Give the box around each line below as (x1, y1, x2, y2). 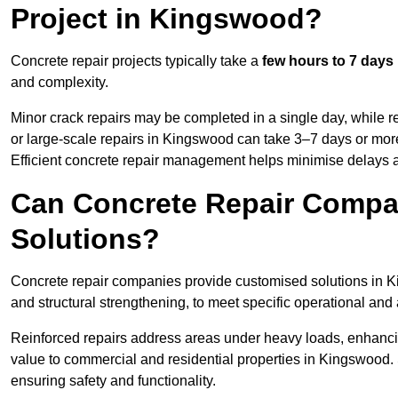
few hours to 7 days (262, 53, 394, 69)
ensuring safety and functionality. (11, 373, 216, 389)
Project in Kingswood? (11, 3, 322, 36)
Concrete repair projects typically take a (11, 53, 262, 69)
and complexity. (11, 75, 108, 91)
